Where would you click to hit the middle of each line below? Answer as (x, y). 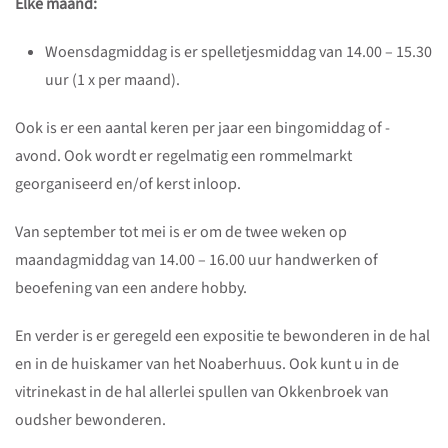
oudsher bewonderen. (90, 420)
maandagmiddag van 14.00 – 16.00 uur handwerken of (196, 260)
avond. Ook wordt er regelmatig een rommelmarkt (183, 156)
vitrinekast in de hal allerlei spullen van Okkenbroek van (202, 392)
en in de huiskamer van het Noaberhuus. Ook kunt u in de (207, 364)
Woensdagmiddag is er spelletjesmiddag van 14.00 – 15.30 (238, 52)
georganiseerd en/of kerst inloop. (128, 184)
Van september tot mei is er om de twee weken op (181, 232)
